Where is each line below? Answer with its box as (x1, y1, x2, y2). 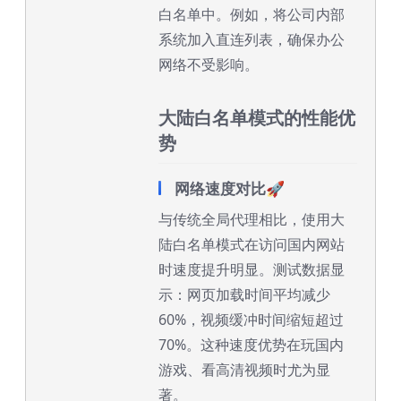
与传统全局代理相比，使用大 (158, 209, 345, 229)
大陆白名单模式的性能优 (158, 106, 355, 130)
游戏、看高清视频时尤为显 (158, 360, 330, 380)
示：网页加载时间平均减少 (158, 285, 330, 304)
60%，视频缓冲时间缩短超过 (158, 310, 344, 329)
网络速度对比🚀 (175, 178, 285, 199)
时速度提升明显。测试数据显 (158, 260, 345, 279)
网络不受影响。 (158, 55, 259, 74)
